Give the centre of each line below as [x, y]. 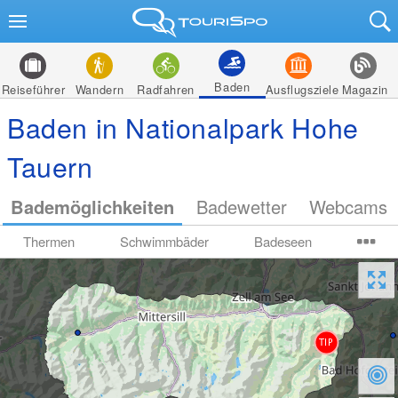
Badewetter [241, 207]
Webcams [348, 207]
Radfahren [166, 89]
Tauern [50, 166]
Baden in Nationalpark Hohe [183, 127]
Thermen [48, 241]
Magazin [365, 89]
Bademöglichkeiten [93, 207]
